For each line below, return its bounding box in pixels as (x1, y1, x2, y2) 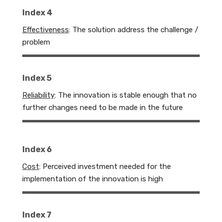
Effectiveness (22, 25, 69, 35)
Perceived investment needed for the (42, 162, 171, 171)
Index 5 (22, 73, 52, 83)
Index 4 (22, 8, 53, 18)
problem (22, 38, 50, 47)
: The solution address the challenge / (68, 25, 198, 35)
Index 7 (22, 210, 52, 220)
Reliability (22, 91, 55, 100)
